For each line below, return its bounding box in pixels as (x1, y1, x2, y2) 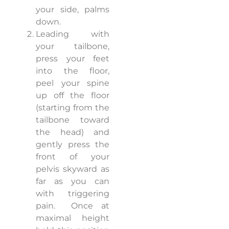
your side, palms (36, 5, 109, 15)
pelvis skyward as (36, 164, 109, 174)
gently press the (36, 140, 109, 150)
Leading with (36, 29, 109, 39)
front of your (36, 152, 109, 162)
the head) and (36, 127, 109, 138)
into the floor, (36, 66, 109, 76)
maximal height (36, 213, 109, 223)
